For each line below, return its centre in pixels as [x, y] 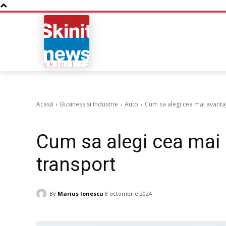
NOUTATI [146, 41]
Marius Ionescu [80, 193]
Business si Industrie [89, 104]
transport [76, 165]
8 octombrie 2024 [128, 194]
